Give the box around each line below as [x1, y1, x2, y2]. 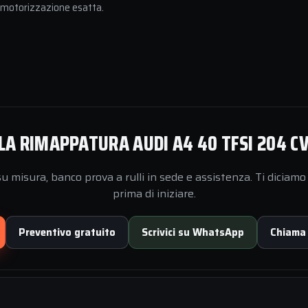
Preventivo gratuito [19, 225, 115, 240]
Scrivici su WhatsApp [142, 225, 244, 240]
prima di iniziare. [112, 185, 196, 202]
